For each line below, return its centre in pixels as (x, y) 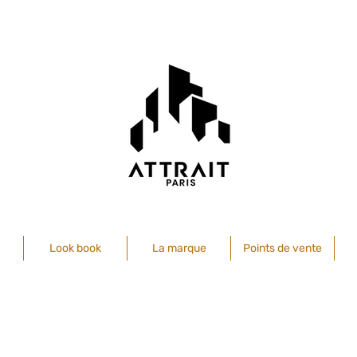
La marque (179, 248)
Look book (75, 248)
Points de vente (282, 248)
